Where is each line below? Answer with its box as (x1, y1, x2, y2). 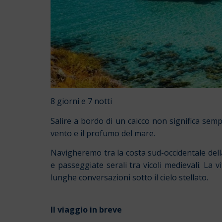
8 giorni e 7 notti (51, 96, 112, 107)
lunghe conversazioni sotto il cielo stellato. (51, 172, 208, 183)
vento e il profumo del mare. (51, 127, 155, 139)
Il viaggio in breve (51, 204, 122, 215)
